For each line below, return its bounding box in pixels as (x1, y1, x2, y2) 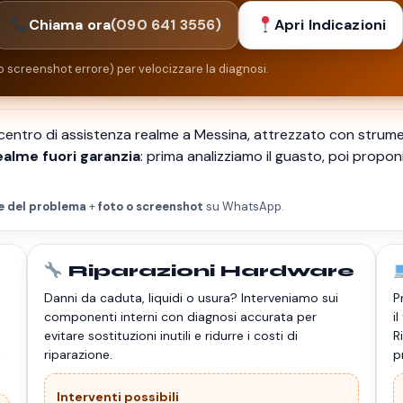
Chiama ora (28, 15, 112, 35)
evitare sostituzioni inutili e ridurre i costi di (44, 327, 298, 345)
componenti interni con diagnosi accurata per (44, 309, 317, 326)
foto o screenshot (98, 199, 203, 215)
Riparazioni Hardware (62, 261, 354, 282)
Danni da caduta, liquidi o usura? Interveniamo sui (44, 290, 338, 307)
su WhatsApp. (203, 199, 284, 215)
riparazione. (44, 346, 112, 363)
